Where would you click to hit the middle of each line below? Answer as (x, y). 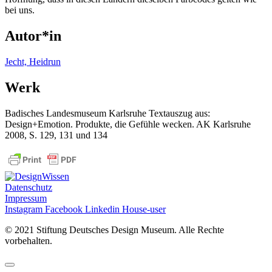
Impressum (26, 199)
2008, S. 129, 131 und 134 (56, 135)
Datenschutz (29, 188)
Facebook (64, 209)
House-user (144, 209)
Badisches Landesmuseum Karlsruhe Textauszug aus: (107, 114)
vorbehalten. (29, 241)
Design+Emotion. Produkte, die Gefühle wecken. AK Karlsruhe (128, 124)
